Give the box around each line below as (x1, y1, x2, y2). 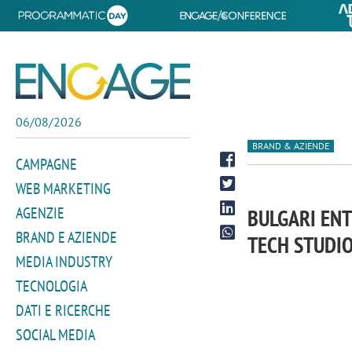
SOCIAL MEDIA (16, 324, 95, 345)
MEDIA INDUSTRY (16, 251, 112, 272)
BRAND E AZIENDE (16, 227, 117, 247)
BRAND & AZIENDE (252, 139, 330, 152)
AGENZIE (16, 203, 64, 223)
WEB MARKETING (16, 178, 111, 199)
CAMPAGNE (16, 154, 77, 174)
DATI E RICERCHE (16, 300, 111, 321)
